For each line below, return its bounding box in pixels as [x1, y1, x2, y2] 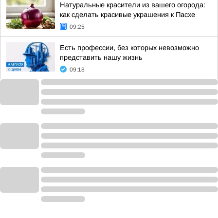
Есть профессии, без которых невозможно [60, 44, 199, 52]
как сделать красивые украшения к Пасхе [60, 11, 195, 18]
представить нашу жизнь [60, 54, 143, 61]
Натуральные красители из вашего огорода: [60, 1, 205, 9]
